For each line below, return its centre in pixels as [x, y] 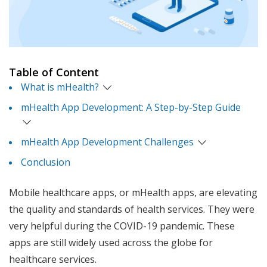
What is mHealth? [60, 87]
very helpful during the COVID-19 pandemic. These [122, 226]
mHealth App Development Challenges [107, 142]
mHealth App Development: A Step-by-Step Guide [131, 108]
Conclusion [46, 162]
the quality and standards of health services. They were [132, 209]
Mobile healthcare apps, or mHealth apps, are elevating [133, 193]
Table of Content [54, 72]
